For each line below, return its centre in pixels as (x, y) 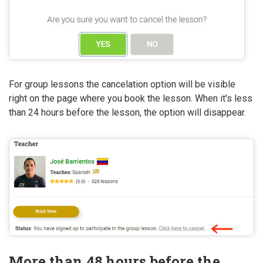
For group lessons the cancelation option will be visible (122, 85)
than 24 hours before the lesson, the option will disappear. (127, 113)
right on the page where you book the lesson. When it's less (131, 99)
